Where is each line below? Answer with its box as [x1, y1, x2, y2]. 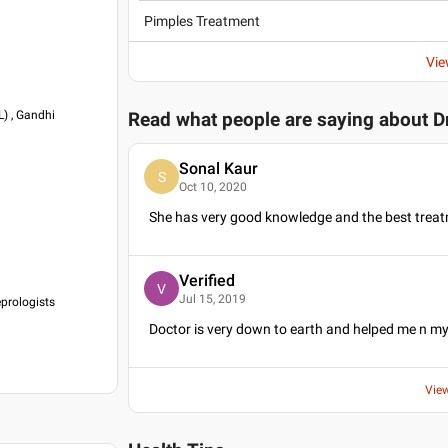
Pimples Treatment [144, 13, 261, 29]
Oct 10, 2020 [179, 179, 248, 194]
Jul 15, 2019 [179, 291, 247, 306]
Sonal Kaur [179, 158, 259, 178]
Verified [179, 270, 236, 290]
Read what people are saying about [128, 109, 434, 131]
